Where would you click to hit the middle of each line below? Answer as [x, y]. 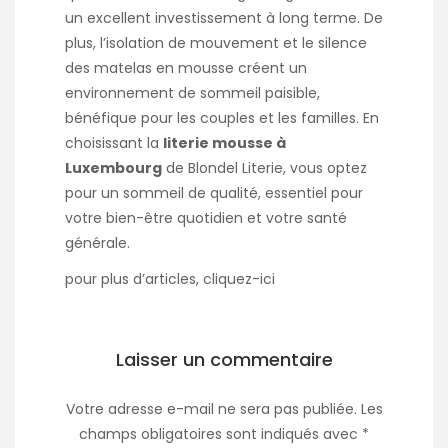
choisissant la [114, 143]
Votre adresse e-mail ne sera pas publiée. [211, 409]
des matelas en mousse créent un [186, 68]
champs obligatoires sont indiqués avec [220, 434]
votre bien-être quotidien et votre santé [206, 218]
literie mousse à [224, 143]
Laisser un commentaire [224, 360]
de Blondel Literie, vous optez [264, 168]
